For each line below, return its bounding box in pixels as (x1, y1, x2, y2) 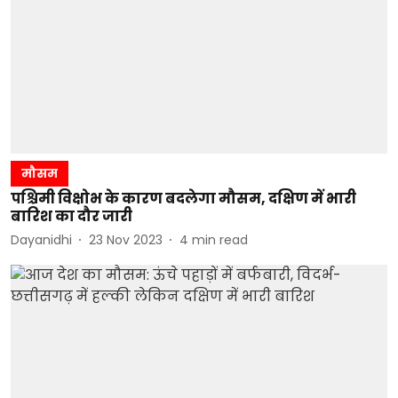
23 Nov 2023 (89, 230, 163, 249)
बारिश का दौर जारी (11, 206, 132, 227)
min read (192, 230, 248, 249)
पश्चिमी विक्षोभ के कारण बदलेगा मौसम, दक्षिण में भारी (11, 188, 356, 209)
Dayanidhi (11, 230, 72, 249)
